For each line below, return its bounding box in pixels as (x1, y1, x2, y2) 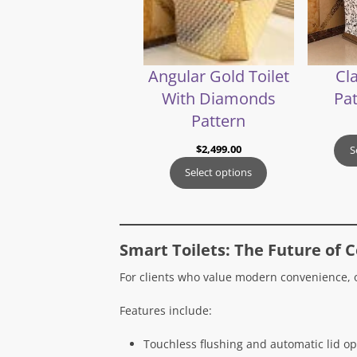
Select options (185, 165, 252, 180)
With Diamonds (161, 87, 276, 109)
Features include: (119, 302, 212, 318)
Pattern (191, 109, 245, 131)
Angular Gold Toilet (147, 65, 289, 87)
